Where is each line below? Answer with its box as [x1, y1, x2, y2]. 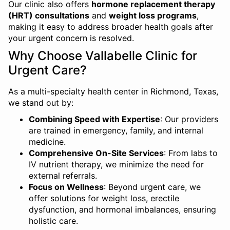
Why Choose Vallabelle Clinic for [8, 48, 197, 63]
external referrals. [29, 170, 97, 181]
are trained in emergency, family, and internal [29, 125, 203, 136]
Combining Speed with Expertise [29, 114, 160, 124]
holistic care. [29, 216, 78, 226]
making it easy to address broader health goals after [8, 22, 213, 32]
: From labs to [164, 148, 218, 158]
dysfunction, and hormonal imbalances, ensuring [29, 204, 216, 215]
